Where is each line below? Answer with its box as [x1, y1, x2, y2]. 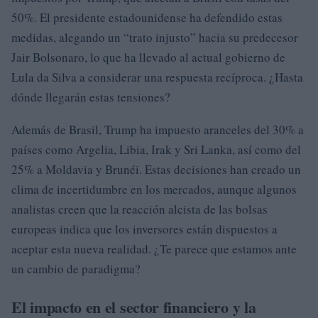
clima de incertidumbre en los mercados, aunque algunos [11, 181, 297, 197]
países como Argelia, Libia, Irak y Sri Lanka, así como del [11, 141, 301, 158]
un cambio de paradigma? [11, 261, 141, 277]
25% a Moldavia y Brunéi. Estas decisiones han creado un [11, 161, 301, 177]
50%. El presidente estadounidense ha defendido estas [11, 9, 283, 26]
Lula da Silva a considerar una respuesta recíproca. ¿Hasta [11, 69, 303, 85]
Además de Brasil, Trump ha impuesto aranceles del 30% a [11, 121, 304, 138]
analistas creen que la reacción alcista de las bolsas [11, 201, 268, 217]
